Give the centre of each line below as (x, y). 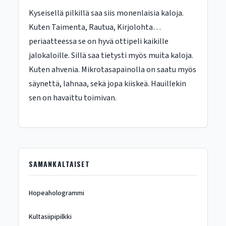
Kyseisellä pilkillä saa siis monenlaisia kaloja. (106, 13)
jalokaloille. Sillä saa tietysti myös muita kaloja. (111, 55)
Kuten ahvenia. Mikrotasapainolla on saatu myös (112, 70)
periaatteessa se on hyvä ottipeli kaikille (98, 41)
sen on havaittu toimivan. (72, 98)
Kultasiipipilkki (50, 217)
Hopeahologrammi (56, 193)
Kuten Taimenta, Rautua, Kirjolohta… (95, 27)
